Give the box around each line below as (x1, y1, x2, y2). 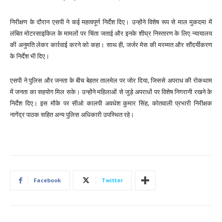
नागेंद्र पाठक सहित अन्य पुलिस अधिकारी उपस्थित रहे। (10, 111, 134, 119)
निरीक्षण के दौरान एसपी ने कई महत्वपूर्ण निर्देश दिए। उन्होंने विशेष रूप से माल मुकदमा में (10, 18, 212, 26)
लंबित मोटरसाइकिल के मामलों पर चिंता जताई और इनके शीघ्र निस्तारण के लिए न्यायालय (10, 30, 212, 38)
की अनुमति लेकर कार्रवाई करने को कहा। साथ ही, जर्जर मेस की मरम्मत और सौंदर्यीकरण (10, 41, 212, 49)
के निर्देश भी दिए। (10, 53, 50, 60)
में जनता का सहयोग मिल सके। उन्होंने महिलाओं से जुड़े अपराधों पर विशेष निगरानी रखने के (10, 88, 212, 96)
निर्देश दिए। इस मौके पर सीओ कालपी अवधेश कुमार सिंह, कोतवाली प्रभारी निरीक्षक (10, 100, 212, 108)
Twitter (102, 176, 123, 184)
